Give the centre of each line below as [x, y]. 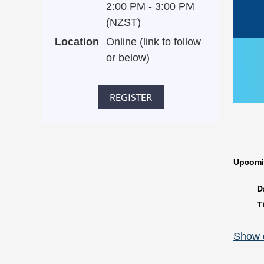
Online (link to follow [154, 42]
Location [77, 42]
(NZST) [123, 22]
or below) [128, 58]
